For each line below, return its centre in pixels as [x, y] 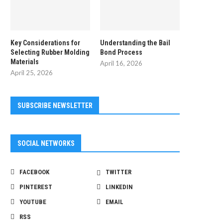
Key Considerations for [45, 43]
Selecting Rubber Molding [50, 53]
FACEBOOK [34, 172]
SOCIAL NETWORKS [46, 144]
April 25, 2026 [32, 73]
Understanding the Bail [135, 43]
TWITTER [119, 172]
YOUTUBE [33, 202]
